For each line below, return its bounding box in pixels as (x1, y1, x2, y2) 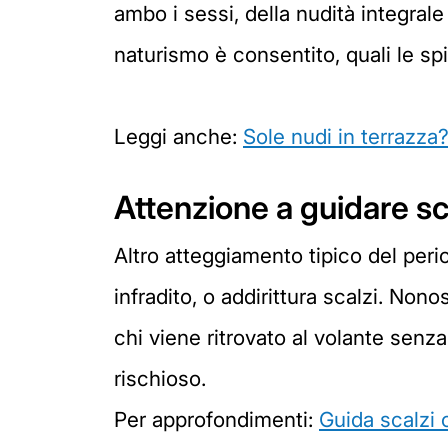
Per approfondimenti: (114, 407, 319, 432)
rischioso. (114, 366, 206, 391)
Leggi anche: (114, 124, 243, 149)
